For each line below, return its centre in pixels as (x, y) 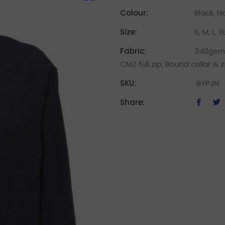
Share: (132, 102)
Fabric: (133, 51)
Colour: (134, 13)
